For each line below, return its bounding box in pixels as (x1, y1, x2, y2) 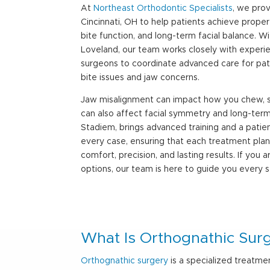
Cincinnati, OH (81, 17, 138, 27)
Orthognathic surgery (81, 256, 169, 265)
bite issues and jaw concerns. (81, 73, 200, 82)
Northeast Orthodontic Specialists (93, 4, 233, 13)
